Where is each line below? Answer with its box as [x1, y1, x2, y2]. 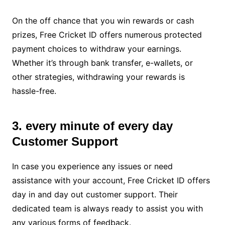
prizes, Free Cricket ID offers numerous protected [12, 30, 202, 40]
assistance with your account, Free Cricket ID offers [12, 175, 210, 186]
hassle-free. [12, 86, 56, 96]
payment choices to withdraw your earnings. [12, 44, 181, 54]
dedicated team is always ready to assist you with [12, 203, 203, 214]
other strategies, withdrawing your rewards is [12, 72, 185, 82]
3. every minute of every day [12, 119, 173, 133]
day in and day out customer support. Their [12, 189, 178, 200]
